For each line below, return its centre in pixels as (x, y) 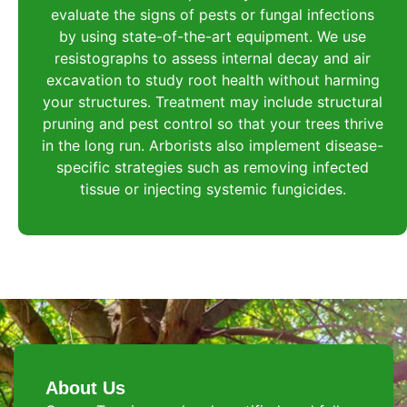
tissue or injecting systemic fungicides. (213, 189)
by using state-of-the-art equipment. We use (213, 36)
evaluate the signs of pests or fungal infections (213, 14)
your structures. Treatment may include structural (213, 101)
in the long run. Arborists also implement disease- (213, 145)
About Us (85, 387)
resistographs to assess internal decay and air (213, 58)
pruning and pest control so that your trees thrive (213, 123)
